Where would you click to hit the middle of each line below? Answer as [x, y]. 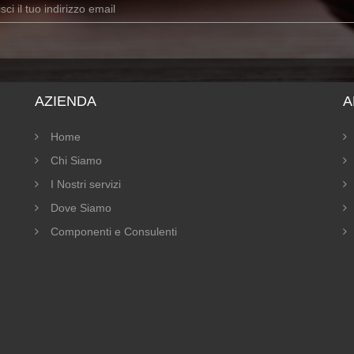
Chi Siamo [76, 160]
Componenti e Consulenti [114, 232]
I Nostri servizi [86, 184]
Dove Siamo [81, 208]
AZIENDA [66, 101]
